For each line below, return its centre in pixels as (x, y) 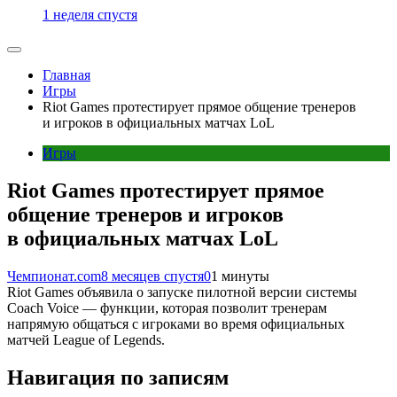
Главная (66, 75)
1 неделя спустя (90, 15)
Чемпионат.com (54, 276)
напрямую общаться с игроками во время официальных (176, 324)
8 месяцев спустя (152, 276)
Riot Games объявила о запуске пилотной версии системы (182, 292)
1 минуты (240, 276)
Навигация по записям (118, 377)
